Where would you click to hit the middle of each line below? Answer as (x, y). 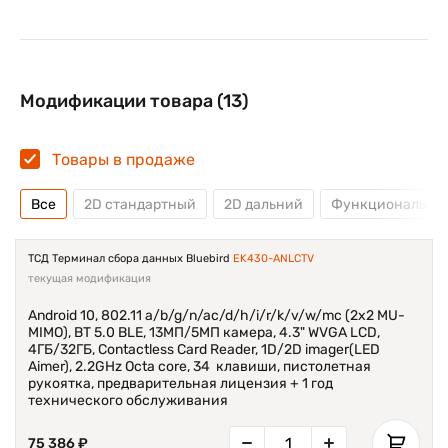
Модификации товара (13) (134, 101)
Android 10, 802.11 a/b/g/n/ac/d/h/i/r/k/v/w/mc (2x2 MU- (216, 315)
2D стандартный (140, 204)
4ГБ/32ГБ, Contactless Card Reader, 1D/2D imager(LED (204, 349)
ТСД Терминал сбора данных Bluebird (130, 258)
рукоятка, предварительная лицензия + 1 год (180, 383)
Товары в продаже (123, 159)
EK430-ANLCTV (273, 258)
